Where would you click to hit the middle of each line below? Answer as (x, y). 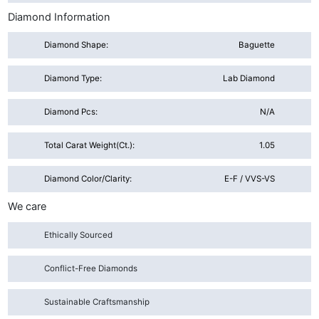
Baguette (256, 45)
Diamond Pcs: (71, 112)
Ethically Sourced (79, 235)
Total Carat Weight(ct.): (90, 146)
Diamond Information (59, 17)
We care (27, 207)
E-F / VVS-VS (249, 179)
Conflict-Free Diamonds (91, 268)
